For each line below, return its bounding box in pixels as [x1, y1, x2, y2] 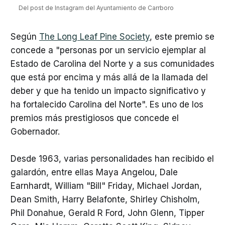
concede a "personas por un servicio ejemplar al [10, 45, 206, 55]
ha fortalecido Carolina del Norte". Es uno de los [10, 99, 203, 109]
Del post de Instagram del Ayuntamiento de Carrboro [18, 4, 174, 12]
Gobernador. [10, 126, 60, 137]
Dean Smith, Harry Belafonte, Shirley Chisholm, [10, 194, 200, 204]
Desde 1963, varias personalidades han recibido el [10, 153, 214, 164]
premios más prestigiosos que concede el [10, 113, 179, 123]
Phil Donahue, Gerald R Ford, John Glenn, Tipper [10, 207, 204, 218]
